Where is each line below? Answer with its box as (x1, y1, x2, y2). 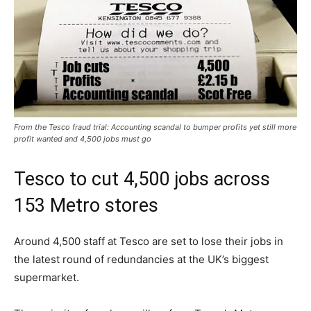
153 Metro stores (14, 194, 158, 217)
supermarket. (14, 271, 79, 285)
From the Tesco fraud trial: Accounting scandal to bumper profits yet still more (14, 122, 296, 133)
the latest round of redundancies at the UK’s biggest (14, 253, 269, 267)
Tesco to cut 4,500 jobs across (14, 168, 270, 191)
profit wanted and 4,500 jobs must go (14, 134, 151, 144)
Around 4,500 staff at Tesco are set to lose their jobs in (14, 235, 283, 249)
